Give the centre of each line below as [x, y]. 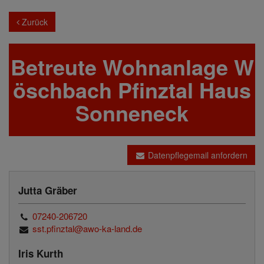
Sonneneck [132, 113]
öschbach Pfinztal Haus [132, 90]
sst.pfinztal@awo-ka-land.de [88, 228]
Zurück [34, 22]
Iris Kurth [41, 253]
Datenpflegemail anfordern [197, 155]
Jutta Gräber [48, 190]
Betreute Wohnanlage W [132, 67]
